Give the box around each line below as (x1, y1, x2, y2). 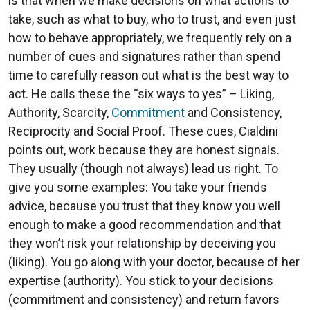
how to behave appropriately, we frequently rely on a (8, 30, 291, 46)
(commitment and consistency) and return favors (8, 292, 280, 307)
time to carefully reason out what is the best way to (8, 68, 289, 83)
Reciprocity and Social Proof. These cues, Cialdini (8, 124, 278, 139)
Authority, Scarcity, (8, 105, 111, 120)
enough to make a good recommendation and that (8, 217, 281, 232)
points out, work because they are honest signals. (8, 143, 280, 158)
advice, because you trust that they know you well (8, 199, 280, 214)
